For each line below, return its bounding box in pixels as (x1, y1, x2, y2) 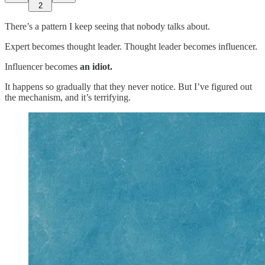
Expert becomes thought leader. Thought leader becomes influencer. (5, 41, 257, 51)
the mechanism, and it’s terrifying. (5, 92, 131, 102)
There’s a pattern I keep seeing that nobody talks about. (5, 21, 210, 31)
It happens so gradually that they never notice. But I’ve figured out (5, 81, 252, 92)
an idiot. (80, 61, 112, 72)
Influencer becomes (5, 61, 80, 72)
